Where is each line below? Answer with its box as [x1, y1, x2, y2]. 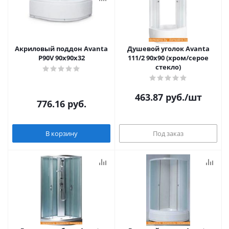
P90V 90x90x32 [38, 53, 85, 62]
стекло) [155, 62, 181, 72]
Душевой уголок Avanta [127, 44, 210, 53]
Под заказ [153, 128, 184, 138]
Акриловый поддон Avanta [15, 44, 108, 53]
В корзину [45, 128, 78, 138]
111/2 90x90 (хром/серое [128, 53, 209, 62]
